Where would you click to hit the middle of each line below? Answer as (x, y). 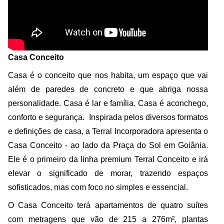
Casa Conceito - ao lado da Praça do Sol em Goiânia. (108, 145)
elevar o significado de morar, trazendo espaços (108, 173)
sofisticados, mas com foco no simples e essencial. (98, 187)
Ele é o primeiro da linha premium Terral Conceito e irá (108, 159)
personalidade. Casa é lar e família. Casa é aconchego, (108, 103)
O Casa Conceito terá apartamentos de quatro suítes (108, 205)
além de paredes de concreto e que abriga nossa (108, 89)
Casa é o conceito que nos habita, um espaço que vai (108, 75)
